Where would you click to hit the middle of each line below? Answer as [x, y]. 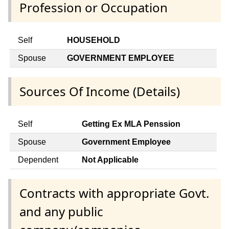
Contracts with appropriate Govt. [114, 193]
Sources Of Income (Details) [100, 91]
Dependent [38, 160]
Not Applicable [110, 160]
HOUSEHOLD [94, 40]
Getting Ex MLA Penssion [131, 124]
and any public [61, 212]
